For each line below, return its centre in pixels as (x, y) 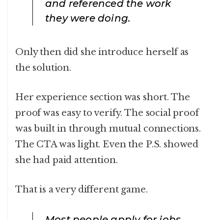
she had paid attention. (67, 160)
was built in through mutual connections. (108, 129)
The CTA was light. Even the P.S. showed (107, 145)
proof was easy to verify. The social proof (107, 113)
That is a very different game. (82, 190)
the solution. (43, 68)
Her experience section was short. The (103, 97)
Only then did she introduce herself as (102, 52)
